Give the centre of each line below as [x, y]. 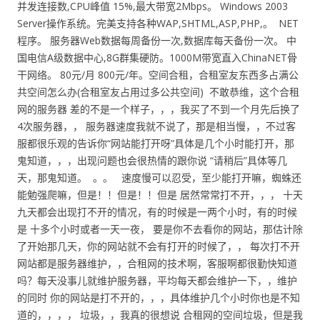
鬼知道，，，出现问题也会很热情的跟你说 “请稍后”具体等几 [152, 160]
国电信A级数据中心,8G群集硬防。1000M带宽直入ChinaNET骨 [157, 57]
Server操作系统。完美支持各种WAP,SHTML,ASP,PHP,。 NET [158, 23]
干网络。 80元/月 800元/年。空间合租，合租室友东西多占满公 [158, 75]
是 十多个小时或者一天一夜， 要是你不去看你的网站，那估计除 [160, 229]
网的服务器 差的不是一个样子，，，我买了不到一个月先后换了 [159, 109]
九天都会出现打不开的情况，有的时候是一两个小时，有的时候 [157, 212]
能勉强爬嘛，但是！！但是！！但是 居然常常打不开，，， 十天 [160, 195]
